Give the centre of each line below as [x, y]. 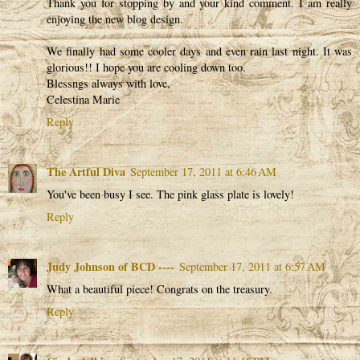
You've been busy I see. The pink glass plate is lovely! [170, 194]
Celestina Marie [83, 99]
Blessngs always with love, [108, 83]
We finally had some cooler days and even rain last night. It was [199, 51]
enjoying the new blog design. [115, 19]
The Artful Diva [86, 171]
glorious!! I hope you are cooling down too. [146, 67]
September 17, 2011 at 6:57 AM [252, 266]
